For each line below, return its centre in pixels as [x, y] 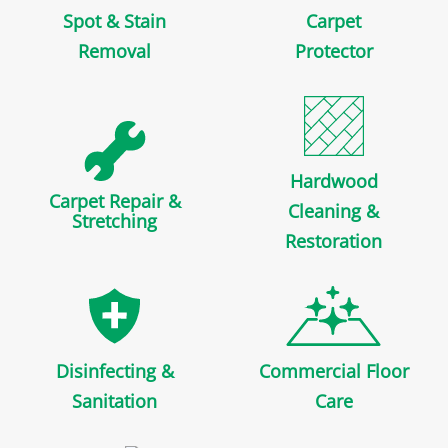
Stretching [114, 221]
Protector [333, 51]
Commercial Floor [333, 371]
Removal [114, 51]
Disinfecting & [114, 371]
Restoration [333, 241]
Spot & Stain [114, 21]
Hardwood [333, 181]
